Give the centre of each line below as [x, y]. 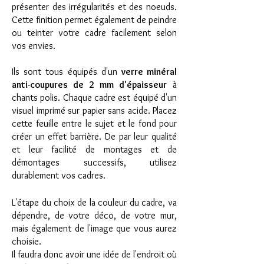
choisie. [27, 241]
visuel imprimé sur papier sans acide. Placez [94, 110]
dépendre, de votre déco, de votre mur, [94, 215]
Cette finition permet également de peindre [94, 20]
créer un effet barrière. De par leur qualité [94, 136]
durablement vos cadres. [59, 175]
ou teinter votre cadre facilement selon [94, 33]
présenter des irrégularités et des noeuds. [94, 7]
